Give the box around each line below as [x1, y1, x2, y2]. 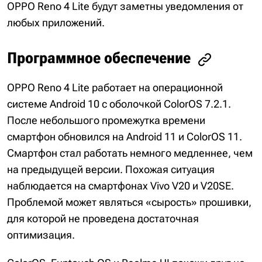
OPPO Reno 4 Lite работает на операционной [7, 81, 223, 94]
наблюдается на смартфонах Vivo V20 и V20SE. [7, 179, 234, 192]
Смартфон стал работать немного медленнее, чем [7, 146, 253, 159]
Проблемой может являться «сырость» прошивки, [7, 195, 251, 208]
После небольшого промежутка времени [7, 113, 205, 126]
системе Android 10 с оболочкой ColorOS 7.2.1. [7, 97, 231, 110]
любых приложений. [7, 16, 105, 29]
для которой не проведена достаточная [7, 212, 199, 225]
